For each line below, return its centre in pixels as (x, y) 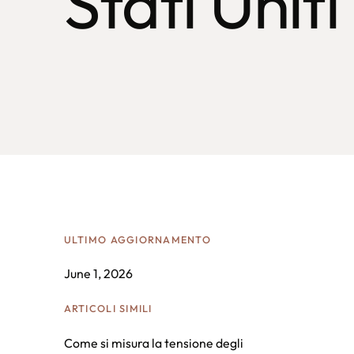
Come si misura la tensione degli (153, 343)
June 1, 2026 (98, 274)
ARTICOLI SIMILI (108, 309)
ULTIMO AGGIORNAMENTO (137, 239)
